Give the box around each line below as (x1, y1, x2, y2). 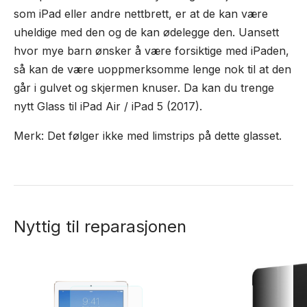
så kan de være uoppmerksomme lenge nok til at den (14, 62, 291, 76)
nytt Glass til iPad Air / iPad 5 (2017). (14, 99, 202, 113)
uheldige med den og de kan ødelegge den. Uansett (14, 25, 279, 39)
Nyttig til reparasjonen (14, 217, 186, 236)
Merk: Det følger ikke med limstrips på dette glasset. (14, 129, 282, 143)
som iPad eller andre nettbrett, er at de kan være (14, 7, 268, 21)
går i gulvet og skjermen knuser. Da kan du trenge (14, 81, 274, 95)
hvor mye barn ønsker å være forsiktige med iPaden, (14, 44, 289, 58)
